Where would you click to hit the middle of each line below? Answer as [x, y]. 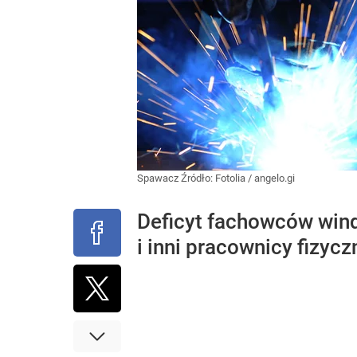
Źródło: [198, 178]
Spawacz [159, 178]
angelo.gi [275, 178]
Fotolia [230, 178]
